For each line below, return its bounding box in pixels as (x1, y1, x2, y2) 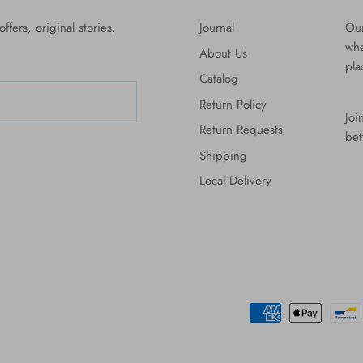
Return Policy (199, 95, 267, 113)
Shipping (199, 146, 247, 164)
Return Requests (199, 121, 283, 139)
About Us (199, 44, 247, 62)
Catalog (199, 70, 238, 88)
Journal (199, 19, 234, 37)
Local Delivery (199, 172, 271, 190)
